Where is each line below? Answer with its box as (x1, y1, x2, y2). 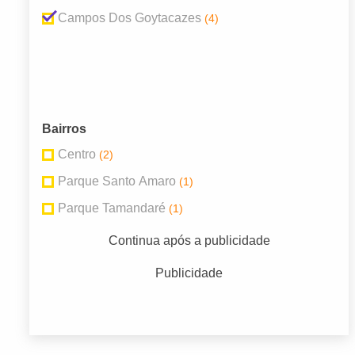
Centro (58, 147, 96, 162)
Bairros (42, 122, 86, 136)
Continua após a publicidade (108, 234, 270, 248)
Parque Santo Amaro (58, 174, 176, 189)
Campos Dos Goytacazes (58, 11, 201, 25)
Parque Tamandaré (58, 201, 166, 216)
